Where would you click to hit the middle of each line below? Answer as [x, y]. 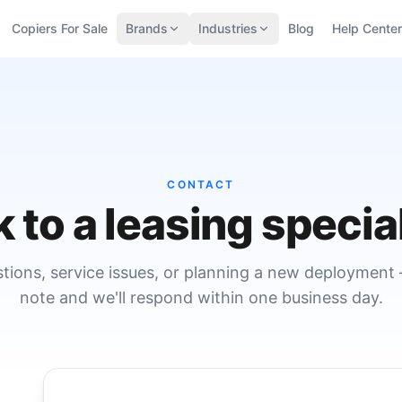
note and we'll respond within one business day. [201, 297]
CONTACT [201, 184]
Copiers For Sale [60, 28]
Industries [228, 28]
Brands [147, 28]
